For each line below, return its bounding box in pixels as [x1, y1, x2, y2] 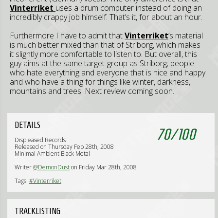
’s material [168, 30, 203, 41]
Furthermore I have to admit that [10, 30, 125, 41]
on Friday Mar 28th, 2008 [70, 163, 137, 171]
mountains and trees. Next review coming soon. [10, 86, 174, 96]
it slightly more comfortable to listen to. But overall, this [10, 49, 197, 59]
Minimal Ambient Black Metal [15, 149, 90, 158]
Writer [15, 163, 33, 171]
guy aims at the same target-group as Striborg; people [10, 58, 194, 69]
